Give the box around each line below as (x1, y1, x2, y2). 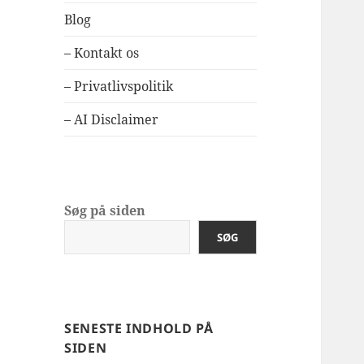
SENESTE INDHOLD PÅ (64, 319, 214, 338)
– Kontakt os (64, 44, 140, 63)
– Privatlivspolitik (64, 77, 174, 96)
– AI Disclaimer (64, 110, 159, 129)
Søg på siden (64, 201, 146, 220)
